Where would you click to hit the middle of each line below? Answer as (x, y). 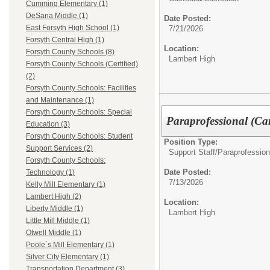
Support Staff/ (193, 152)
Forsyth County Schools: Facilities (81, 88)
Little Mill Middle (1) (58, 221)
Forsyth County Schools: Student (79, 137)
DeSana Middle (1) (57, 16)
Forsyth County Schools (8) (70, 52)
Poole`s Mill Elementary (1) (70, 245)
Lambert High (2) (54, 197)
